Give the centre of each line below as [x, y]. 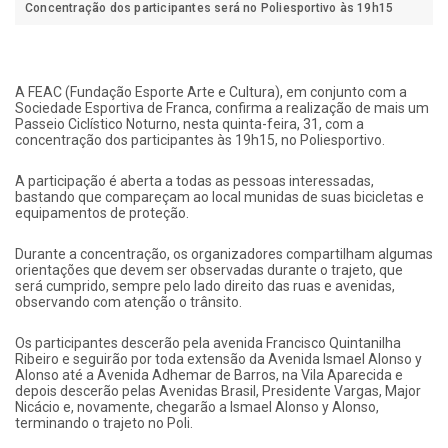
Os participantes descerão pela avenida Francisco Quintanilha [208, 342]
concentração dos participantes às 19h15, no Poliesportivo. [200, 139]
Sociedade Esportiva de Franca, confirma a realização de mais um [222, 107]
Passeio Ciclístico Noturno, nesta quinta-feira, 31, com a [189, 123]
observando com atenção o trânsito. [128, 301]
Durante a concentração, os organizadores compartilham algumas [224, 253]
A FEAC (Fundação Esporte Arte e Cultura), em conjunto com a [211, 91]
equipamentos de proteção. [102, 212]
